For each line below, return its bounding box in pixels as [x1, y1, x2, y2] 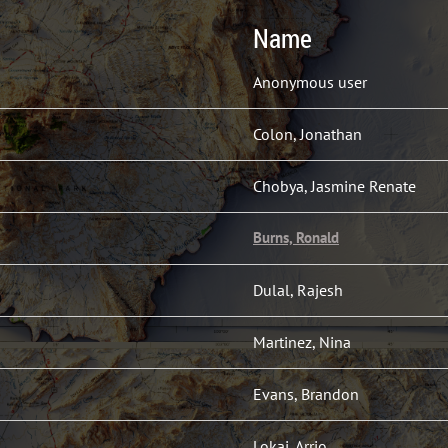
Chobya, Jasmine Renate [253, 176, 416, 196]
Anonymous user [253, 72, 367, 92]
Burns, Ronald [253, 228, 339, 247]
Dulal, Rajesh [253, 280, 343, 300]
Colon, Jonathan [253, 124, 362, 144]
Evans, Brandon [253, 384, 359, 404]
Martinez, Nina [253, 332, 351, 352]
